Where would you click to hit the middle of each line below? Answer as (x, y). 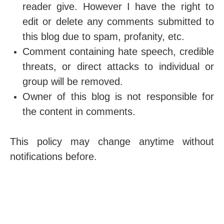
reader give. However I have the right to (118, 6)
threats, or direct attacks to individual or (118, 66)
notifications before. (53, 156)
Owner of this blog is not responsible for (118, 96)
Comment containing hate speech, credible (118, 51)
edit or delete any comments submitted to (118, 21)
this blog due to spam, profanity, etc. (103, 36)
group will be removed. (73, 81)
